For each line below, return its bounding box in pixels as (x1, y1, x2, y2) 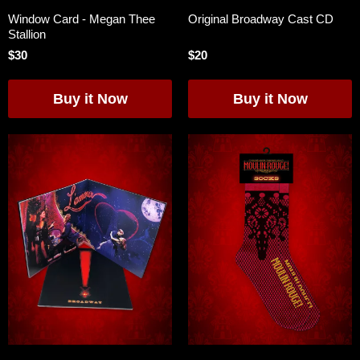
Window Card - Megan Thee (8, 12, 155, 27)
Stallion (8, 27, 46, 42)
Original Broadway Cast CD (188, 12, 333, 27)
